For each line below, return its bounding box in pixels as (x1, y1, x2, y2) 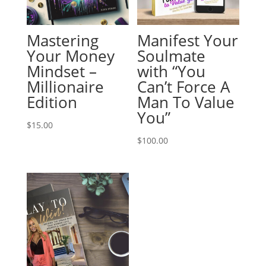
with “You (137, 60, 206, 82)
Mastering (26, 29, 99, 51)
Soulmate (137, 45, 206, 66)
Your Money (26, 45, 115, 66)
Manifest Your (137, 29, 239, 51)
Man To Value (137, 91, 235, 113)
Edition (26, 91, 77, 113)
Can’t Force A (137, 75, 230, 97)
